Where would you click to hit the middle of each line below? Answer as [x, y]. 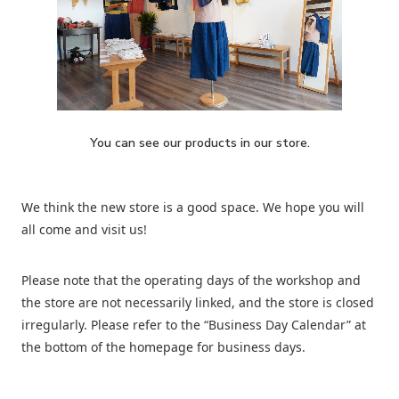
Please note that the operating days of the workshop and [191, 280]
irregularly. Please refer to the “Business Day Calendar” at [194, 324]
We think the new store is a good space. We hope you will [193, 207]
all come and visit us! [84, 229]
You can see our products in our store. [199, 142]
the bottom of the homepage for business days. [163, 346]
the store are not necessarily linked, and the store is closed [198, 302]
